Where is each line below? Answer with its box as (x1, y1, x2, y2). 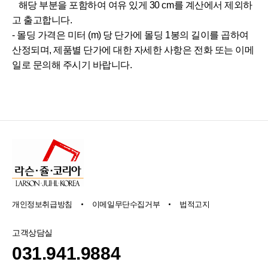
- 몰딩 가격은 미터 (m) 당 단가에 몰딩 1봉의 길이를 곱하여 (12, 29, 249, 40)
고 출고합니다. (12, 14, 72, 25)
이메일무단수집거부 (92, 199, 160, 209)
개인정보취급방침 (12, 199, 72, 209)
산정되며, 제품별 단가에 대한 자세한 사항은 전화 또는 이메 (12, 44, 254, 55)
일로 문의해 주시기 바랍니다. (12, 59, 132, 70)
